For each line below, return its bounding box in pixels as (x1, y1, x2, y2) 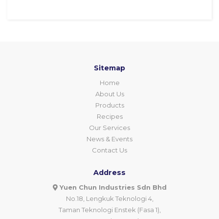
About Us (95, 90, 124, 98)
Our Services (89, 124, 130, 131)
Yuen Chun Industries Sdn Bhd (57, 183, 167, 191)
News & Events (87, 135, 132, 143)
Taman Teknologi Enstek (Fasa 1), (58, 206, 161, 214)
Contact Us (92, 146, 127, 154)
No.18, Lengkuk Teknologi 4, (66, 195, 153, 202)
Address (93, 168, 126, 177)
